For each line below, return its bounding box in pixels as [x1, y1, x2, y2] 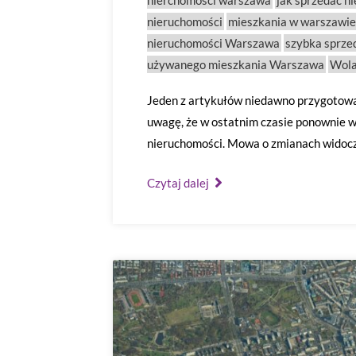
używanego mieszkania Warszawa [147, 57, 324, 72]
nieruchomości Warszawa [147, 36, 280, 50]
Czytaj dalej [147, 176, 211, 190]
